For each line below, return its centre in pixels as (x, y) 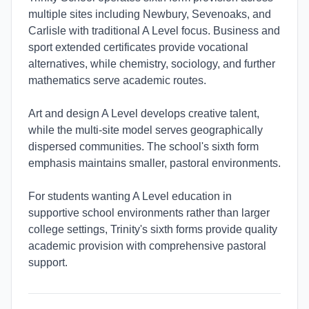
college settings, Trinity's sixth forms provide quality (153, 229)
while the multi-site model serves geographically (146, 130)
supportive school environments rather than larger (149, 213)
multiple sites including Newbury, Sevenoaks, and (150, 14)
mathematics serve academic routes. (117, 80)
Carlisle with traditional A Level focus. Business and (154, 31)
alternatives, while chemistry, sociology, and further (152, 64)
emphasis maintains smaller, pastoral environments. (154, 163)
